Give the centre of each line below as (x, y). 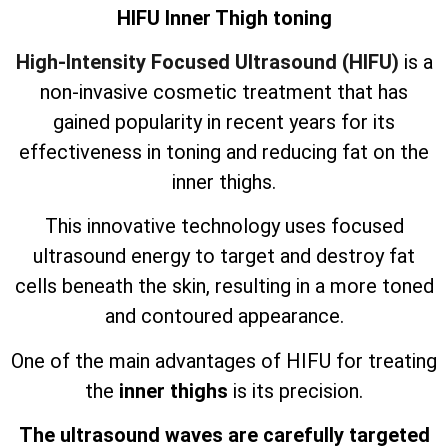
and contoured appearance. (224, 316)
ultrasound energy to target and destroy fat (224, 256)
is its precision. (295, 390)
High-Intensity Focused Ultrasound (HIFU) (207, 61)
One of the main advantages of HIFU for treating (224, 360)
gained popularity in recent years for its (224, 121)
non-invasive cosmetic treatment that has (224, 91)
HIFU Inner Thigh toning (224, 17)
